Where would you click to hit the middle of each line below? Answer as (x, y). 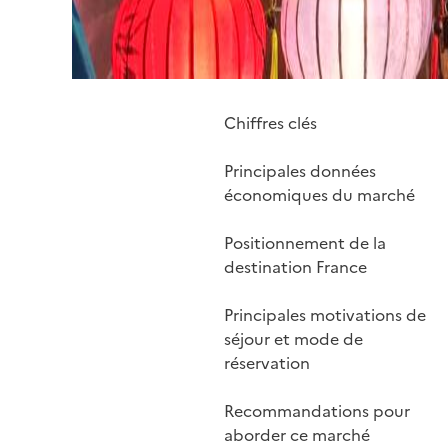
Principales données (300, 171)
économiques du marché (319, 195)
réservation (267, 363)
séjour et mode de (293, 339)
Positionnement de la (305, 243)
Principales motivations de (325, 315)
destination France (295, 267)
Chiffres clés (270, 123)
